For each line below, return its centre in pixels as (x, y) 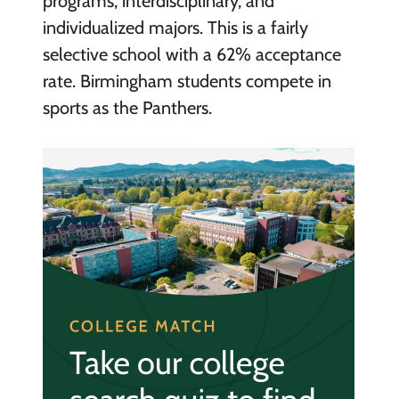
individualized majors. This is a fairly (175, 27)
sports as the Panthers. (127, 107)
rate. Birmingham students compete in (187, 81)
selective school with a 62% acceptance (191, 54)
